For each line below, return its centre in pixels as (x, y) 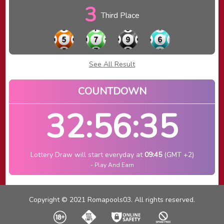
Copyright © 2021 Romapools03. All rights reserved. (112, 200)
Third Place (120, 15)
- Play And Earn (112, 165)
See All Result (112, 64)
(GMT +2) (178, 155)
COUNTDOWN (112, 91)
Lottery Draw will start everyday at (87, 155)
